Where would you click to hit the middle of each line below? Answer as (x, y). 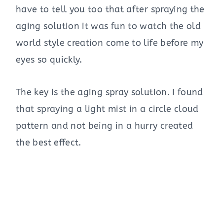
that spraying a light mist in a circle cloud (107, 109)
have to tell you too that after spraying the (110, 10)
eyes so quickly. (49, 60)
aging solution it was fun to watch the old (109, 26)
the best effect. (49, 143)
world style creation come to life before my (110, 43)
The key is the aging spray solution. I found (110, 92)
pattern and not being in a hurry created (105, 126)
